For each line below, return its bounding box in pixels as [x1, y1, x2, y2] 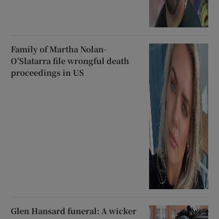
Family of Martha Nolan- [11, 44, 107, 55]
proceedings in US [11, 67, 85, 79]
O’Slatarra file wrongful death [11, 55, 130, 67]
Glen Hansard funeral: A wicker [11, 205, 137, 217]
